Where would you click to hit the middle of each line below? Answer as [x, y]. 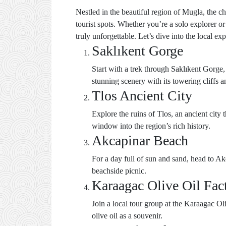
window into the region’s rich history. [151, 126]
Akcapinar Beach [140, 140]
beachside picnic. [119, 171]
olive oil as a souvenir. [127, 216]
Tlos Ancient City [142, 96]
